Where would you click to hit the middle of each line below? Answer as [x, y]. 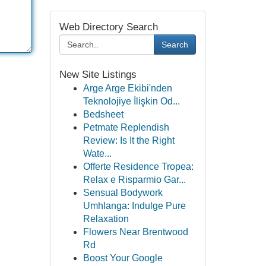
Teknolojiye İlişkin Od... [131, 101]
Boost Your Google [123, 258]
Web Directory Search [108, 27]
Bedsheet [103, 114]
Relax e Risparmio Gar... [134, 180]
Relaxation [106, 219]
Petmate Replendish [126, 127]
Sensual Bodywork [123, 193]
